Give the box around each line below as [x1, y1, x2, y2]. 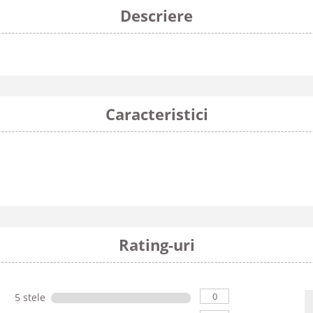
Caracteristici [105, 103, 208, 124]
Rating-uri [118, 234, 195, 255]
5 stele [15, 290, 46, 304]
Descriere [120, 5, 193, 26]
